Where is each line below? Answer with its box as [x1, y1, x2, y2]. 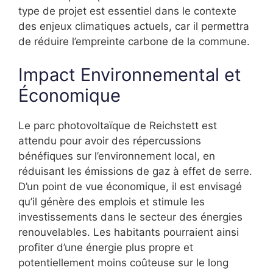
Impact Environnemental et [18, 64, 241, 86]
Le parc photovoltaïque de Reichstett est [18, 119, 217, 132]
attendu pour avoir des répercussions [18, 135, 201, 147]
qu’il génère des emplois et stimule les [18, 196, 205, 208]
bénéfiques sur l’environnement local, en [18, 150, 215, 163]
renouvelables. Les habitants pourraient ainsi [18, 226, 239, 239]
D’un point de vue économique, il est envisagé [18, 180, 242, 193]
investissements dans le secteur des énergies [18, 211, 243, 224]
